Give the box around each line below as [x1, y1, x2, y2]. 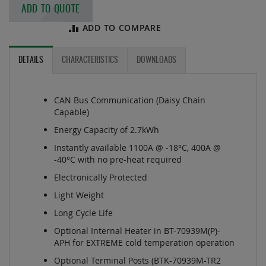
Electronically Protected [54, 172, 147, 183]
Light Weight [54, 189, 104, 201]
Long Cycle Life [54, 207, 113, 219]
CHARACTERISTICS [62, 56, 118, 65]
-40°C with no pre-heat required [54, 154, 182, 166]
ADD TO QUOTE [21, 4, 81, 15]
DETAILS [18, 56, 43, 65]
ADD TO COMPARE [82, 22, 161, 34]
